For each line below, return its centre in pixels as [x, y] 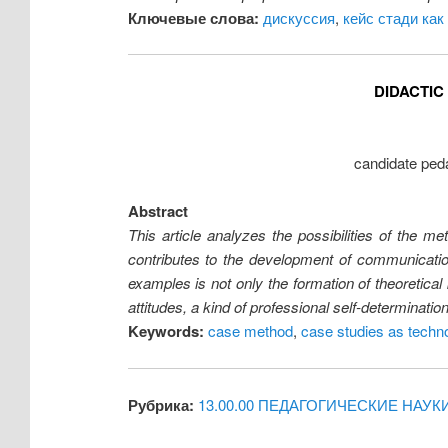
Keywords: [165, 331]
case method [250, 331]
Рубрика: [160, 405]
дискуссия [298, 17]
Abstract [157, 211]
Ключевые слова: [193, 17]
